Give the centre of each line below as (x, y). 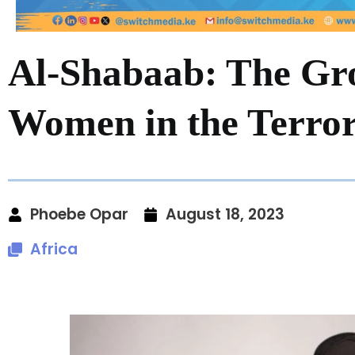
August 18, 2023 (225, 214)
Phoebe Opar (79, 214)
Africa (54, 249)
